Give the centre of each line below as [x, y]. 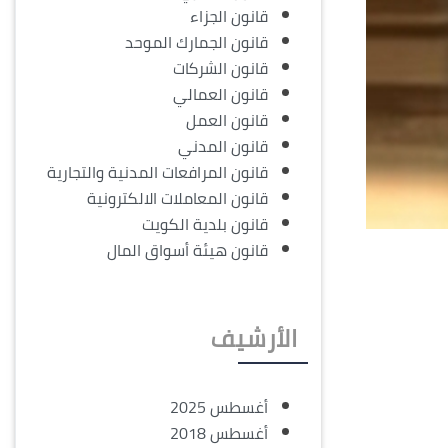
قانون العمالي [220, 94]
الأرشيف [254, 339]
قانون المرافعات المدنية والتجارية [157, 172]
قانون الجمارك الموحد [196, 42]
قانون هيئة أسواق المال [187, 250]
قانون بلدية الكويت [205, 224]
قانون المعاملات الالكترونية [177, 198]
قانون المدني [223, 146]
